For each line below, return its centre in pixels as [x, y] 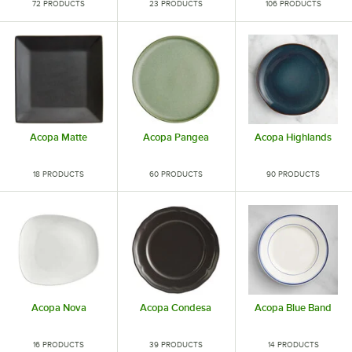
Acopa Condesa [176, 307]
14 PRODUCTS [293, 344]
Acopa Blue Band [293, 307]
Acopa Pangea [176, 137]
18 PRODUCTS [59, 174]
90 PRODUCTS [293, 174]
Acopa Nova [59, 307]
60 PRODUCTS [176, 174]
